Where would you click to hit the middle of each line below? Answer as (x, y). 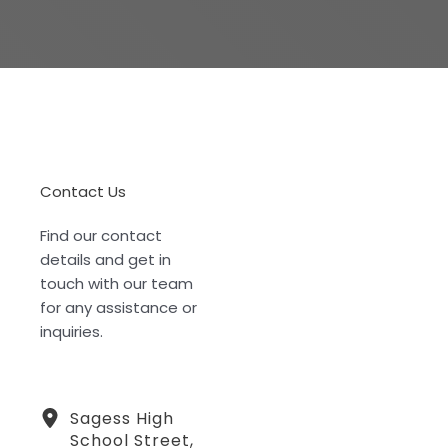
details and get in (105, 259)
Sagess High (122, 418)
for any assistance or (118, 307)
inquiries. (71, 331)
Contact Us (83, 191)
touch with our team (116, 283)
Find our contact (101, 235)
